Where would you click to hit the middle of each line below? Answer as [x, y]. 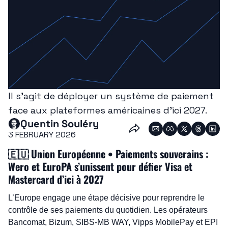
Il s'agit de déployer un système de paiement [111, 96]
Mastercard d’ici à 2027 [56, 179]
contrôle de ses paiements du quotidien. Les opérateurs [108, 210]
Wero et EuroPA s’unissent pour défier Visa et [100, 167]
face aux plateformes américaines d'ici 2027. [108, 110]
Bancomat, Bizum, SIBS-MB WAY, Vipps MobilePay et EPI [113, 222]
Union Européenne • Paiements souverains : [119, 154]
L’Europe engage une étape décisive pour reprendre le [106, 198]
